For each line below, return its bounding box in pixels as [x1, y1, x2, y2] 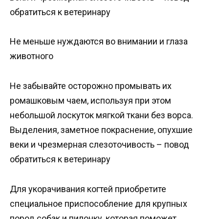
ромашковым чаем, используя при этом [10, 95, 171, 106]
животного [10, 51, 53, 62]
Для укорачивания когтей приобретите [10, 183, 166, 194]
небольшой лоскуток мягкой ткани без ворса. [10, 110, 193, 120]
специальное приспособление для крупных [10, 198, 187, 209]
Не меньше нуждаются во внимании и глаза [10, 36, 188, 47]
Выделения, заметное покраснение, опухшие [10, 125, 193, 135]
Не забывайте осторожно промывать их [10, 81, 172, 91]
